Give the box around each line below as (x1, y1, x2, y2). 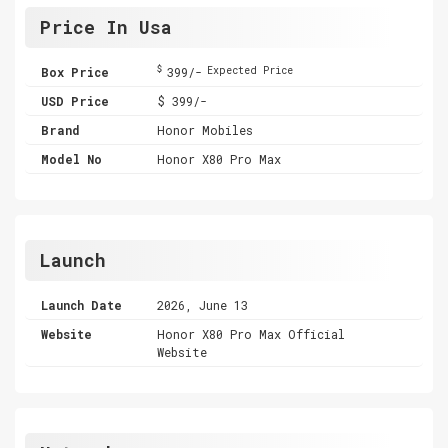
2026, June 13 (157, 296, 249, 313)
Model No (41, 150, 102, 167)
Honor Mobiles (157, 121, 254, 138)
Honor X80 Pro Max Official (157, 325, 346, 342)
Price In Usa (40, 14, 172, 39)
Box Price (41, 63, 109, 80)
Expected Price (207, 63, 294, 77)
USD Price (41, 92, 109, 109)
